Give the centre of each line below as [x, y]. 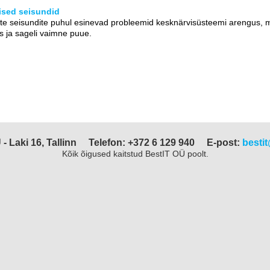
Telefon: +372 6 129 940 [141, 143]
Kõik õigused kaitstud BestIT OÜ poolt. [135, 154]
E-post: [224, 143]
